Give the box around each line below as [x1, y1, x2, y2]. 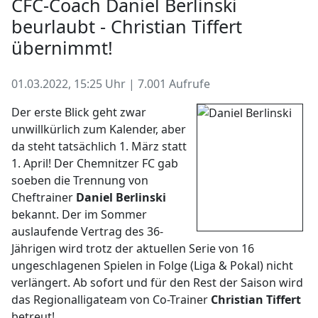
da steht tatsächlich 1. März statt [11, 138, 187, 154]
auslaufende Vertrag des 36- [11, 224, 163, 239]
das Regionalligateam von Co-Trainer [11, 292, 211, 307]
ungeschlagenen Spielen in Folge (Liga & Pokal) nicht [11, 258, 293, 273]
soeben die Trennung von [11, 172, 148, 188]
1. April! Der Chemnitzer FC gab [11, 155, 178, 171]
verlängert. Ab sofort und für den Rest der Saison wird [11, 275, 303, 290]
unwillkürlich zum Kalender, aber [11, 121, 186, 137]
